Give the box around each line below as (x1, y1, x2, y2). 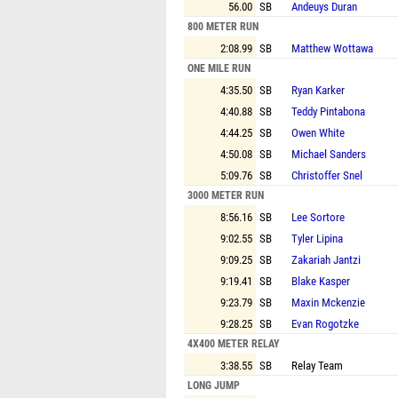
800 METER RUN (187, 20, 259, 33)
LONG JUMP (187, 379, 240, 392)
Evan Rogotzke (291, 317, 359, 330)
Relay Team (291, 359, 343, 372)
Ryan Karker (291, 84, 345, 97)
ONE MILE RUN (187, 62, 251, 75)
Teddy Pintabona (291, 105, 365, 118)
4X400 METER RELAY (187, 338, 280, 350)
